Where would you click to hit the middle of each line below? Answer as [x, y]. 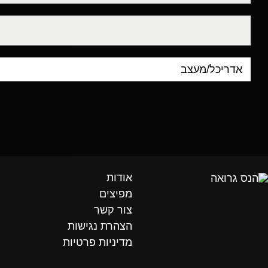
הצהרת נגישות [100, 226]
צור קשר [113, 210]
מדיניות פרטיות [98, 242]
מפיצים [116, 194]
